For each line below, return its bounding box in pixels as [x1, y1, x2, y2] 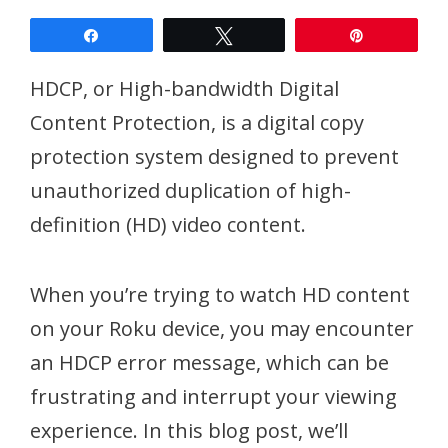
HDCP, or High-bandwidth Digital [30, 75, 339, 103]
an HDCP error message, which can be [30, 349, 389, 377]
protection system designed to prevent [30, 143, 399, 171]
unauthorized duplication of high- [30, 177, 351, 205]
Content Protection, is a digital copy [30, 109, 364, 137]
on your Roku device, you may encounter [30, 315, 414, 343]
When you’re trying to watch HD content [30, 281, 410, 309]
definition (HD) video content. [30, 211, 306, 239]
